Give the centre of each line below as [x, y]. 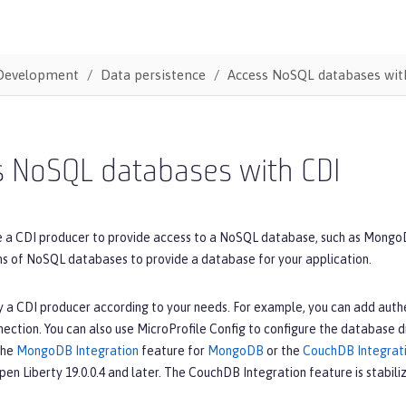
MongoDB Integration [77, 350]
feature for [173, 350]
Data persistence [153, 74]
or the [283, 350]
